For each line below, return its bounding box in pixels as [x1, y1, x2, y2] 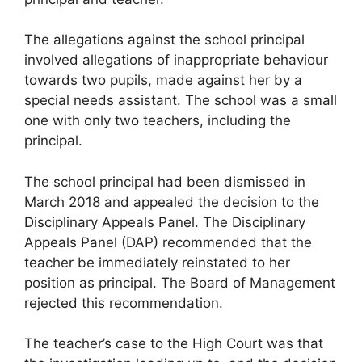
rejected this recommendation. [24, 294, 223, 311]
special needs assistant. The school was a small [24, 92, 337, 109]
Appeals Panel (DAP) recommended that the [24, 234, 312, 250]
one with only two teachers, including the [24, 112, 291, 129]
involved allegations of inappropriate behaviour [24, 52, 328, 69]
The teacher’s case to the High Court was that [24, 335, 323, 352]
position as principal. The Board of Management [24, 274, 335, 291]
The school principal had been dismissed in [24, 173, 305, 190]
